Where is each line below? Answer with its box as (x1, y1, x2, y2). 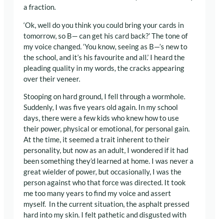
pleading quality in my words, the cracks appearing (23, 64, 184, 72)
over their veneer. (23, 74, 80, 83)
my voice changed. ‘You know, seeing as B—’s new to (23, 42, 187, 51)
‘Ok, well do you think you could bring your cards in (23, 21, 184, 29)
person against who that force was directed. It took (23, 178, 186, 187)
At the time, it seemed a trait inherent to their (23, 135, 170, 144)
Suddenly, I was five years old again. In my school (23, 103, 178, 112)
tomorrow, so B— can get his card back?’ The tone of (23, 31, 188, 40)
